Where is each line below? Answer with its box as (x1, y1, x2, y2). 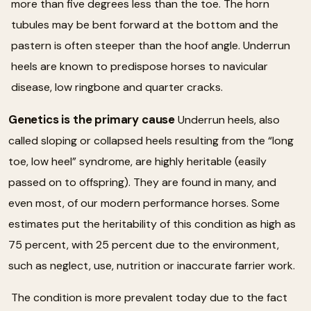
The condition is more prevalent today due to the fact (11, 289, 287, 305)
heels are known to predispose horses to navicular (11, 58, 268, 74)
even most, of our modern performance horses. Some (8, 195, 280, 210)
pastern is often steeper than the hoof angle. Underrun (11, 37, 290, 53)
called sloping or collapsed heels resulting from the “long (8, 133, 294, 148)
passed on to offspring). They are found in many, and (8, 174, 276, 190)
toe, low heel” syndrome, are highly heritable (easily (8, 153, 267, 169)
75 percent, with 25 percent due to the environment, (8, 237, 279, 252)
